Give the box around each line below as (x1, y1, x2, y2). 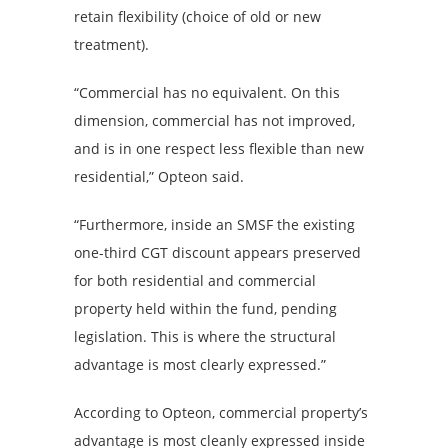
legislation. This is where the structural (74, 326, 336, 346)
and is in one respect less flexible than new (74, 138, 364, 158)
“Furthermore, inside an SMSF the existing (74, 214, 355, 234)
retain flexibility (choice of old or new (74, 6, 321, 26)
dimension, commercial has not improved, (74, 110, 355, 130)
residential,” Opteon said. (74, 166, 248, 186)
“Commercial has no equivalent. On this (74, 82, 340, 102)
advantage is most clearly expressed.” (74, 354, 326, 374)
